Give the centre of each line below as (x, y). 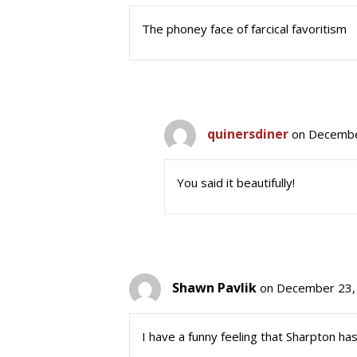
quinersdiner (247, 134)
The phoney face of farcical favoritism (244, 29)
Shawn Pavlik (214, 288)
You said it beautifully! (235, 182)
